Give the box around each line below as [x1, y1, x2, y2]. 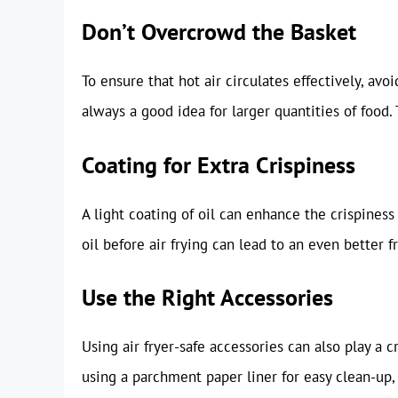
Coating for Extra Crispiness [82, 149, 355, 179]
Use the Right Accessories [82, 283, 333, 313]
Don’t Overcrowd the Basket [82, 17, 356, 47]
